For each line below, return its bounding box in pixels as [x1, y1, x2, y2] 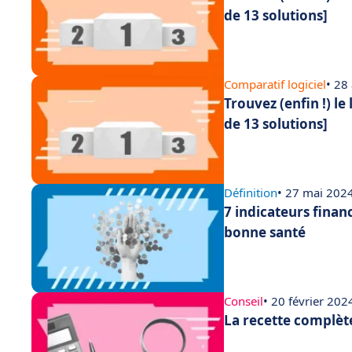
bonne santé [224, 223, 306, 241]
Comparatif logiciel [224, 76, 326, 92]
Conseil [224, 293, 263, 309]
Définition [224, 185, 277, 200]
